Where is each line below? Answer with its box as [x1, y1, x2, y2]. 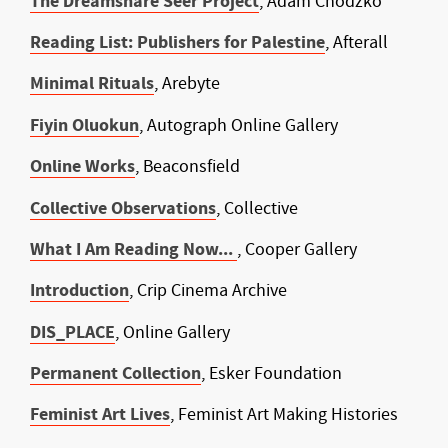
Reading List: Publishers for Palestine [30, 32, 325, 54]
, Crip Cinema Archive [129, 280, 291, 302]
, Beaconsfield [135, 156, 244, 178]
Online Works [30, 156, 135, 178]
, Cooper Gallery [237, 238, 361, 260]
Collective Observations [30, 197, 216, 219]
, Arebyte [154, 73, 224, 95]
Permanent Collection [30, 363, 201, 385]
